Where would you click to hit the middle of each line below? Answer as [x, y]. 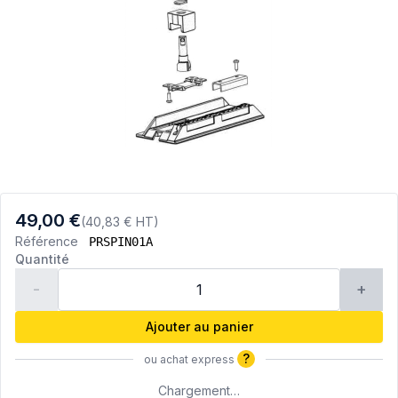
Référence [50, 242]
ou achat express [190, 360]
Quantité [42, 259]
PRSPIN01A [121, 242]
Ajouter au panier [199, 327]
